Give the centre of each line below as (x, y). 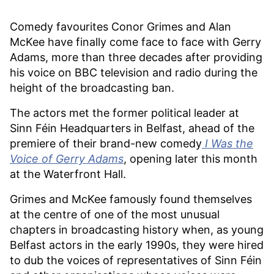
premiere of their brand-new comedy (106, 143)
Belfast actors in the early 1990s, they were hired (137, 245)
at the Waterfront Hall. (68, 174)
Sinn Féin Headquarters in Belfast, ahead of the (132, 128)
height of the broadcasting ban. (92, 87)
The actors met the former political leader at (124, 113)
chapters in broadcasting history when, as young (137, 229)
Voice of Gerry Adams (67, 158)
